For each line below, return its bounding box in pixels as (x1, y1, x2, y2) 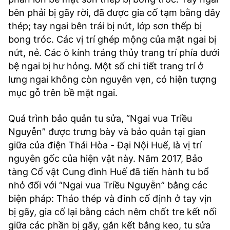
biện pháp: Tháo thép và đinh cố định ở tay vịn (8, 193, 212, 204)
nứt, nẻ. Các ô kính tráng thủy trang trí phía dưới (8, 47, 219, 58)
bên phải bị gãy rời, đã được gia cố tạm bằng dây (8, 7, 220, 18)
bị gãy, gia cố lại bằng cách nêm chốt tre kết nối (8, 206, 217, 217)
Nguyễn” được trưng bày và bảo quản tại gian (8, 126, 206, 137)
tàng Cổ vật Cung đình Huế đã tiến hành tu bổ (8, 166, 209, 177)
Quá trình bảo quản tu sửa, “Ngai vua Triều (8, 112, 192, 124)
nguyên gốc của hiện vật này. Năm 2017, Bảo (8, 152, 203, 164)
